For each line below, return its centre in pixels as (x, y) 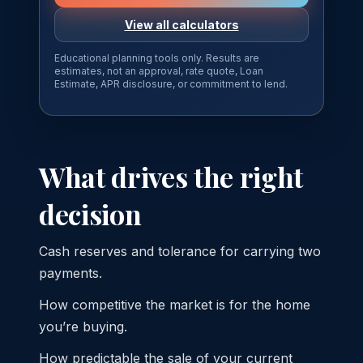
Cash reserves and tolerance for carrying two (180, 251)
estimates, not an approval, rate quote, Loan (159, 71)
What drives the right (171, 177)
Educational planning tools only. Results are (157, 58)
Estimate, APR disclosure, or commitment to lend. (171, 84)
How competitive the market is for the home (175, 305)
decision (90, 214)
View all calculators (181, 25)
